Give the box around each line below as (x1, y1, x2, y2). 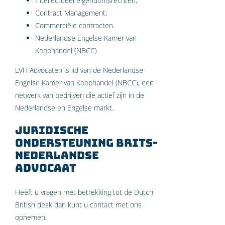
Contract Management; (35, 8, 107, 18)
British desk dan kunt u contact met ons (15, 200, 142, 210)
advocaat (15, 160, 76, 175)
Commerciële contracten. (35, 20, 115, 30)
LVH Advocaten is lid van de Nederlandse (15, 65, 143, 75)
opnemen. (15, 212, 47, 222)
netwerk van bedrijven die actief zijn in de (15, 90, 144, 100)
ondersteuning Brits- (15, 135, 157, 150)
